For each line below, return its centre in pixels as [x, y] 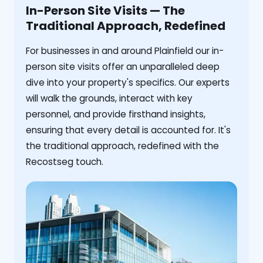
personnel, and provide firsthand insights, [116, 114]
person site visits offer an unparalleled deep [123, 67]
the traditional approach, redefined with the [122, 146]
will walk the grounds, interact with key [109, 99]
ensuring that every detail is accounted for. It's [128, 130]
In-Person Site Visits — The [105, 11]
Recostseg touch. [65, 162]
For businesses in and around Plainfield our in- [125, 51]
